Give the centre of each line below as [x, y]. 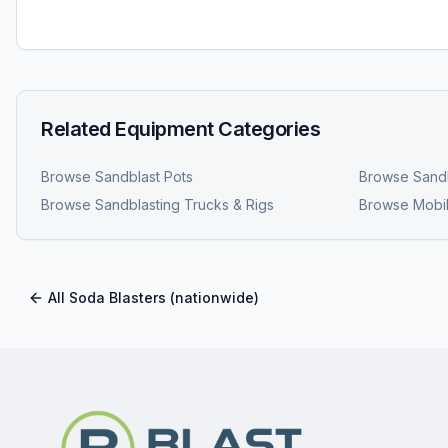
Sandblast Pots [144, 177]
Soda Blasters [117, 298]
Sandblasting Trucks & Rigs [184, 205]
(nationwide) [212, 298]
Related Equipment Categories [180, 129]
